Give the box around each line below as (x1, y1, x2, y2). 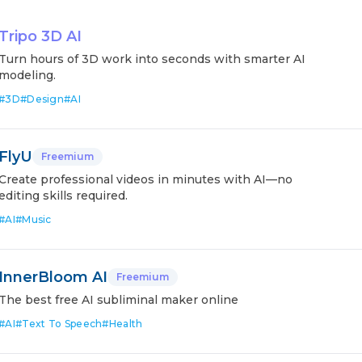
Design (27, 93, 65, 105)
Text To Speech (22, 318, 103, 330)
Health (108, 318, 143, 330)
